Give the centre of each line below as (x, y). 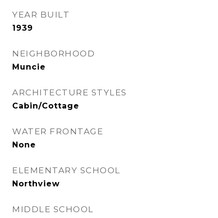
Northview (36, 184)
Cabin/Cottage (46, 106)
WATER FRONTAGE (58, 131)
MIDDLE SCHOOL (53, 209)
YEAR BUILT (41, 15)
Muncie (29, 67)
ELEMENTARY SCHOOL (66, 170)
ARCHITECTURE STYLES (70, 92)
